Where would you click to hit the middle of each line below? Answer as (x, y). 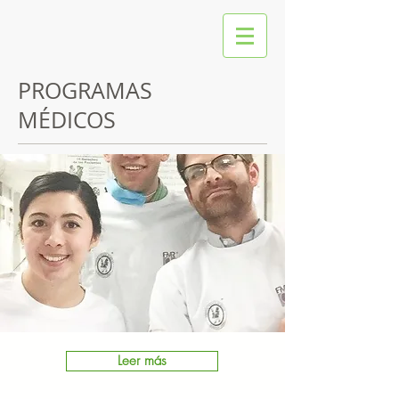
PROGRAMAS (85, 90)
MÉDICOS (67, 120)
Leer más (142, 361)
